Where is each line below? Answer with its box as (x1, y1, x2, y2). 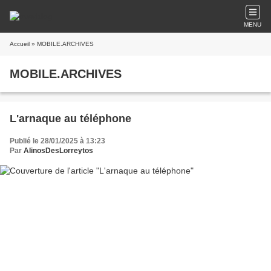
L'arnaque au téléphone (10, 113, 131, 125)
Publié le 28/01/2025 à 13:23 (10, 137, 105, 145)
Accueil (10, 41, 30, 47)
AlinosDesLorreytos (24, 146, 93, 155)
